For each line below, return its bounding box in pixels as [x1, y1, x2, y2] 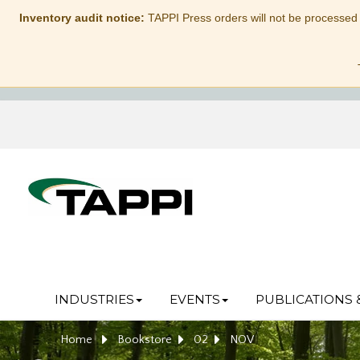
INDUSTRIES [54, 292, 134, 307]
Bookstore [117, 333, 172, 346]
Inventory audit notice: [18, 11, 145, 24]
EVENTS [169, 292, 220, 307]
